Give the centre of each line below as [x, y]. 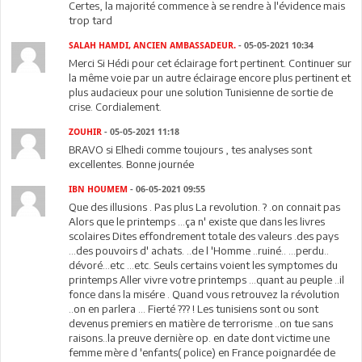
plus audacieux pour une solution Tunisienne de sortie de [201, 92]
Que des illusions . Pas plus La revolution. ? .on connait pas [205, 206]
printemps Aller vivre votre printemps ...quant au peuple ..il [207, 279]
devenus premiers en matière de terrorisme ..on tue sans [201, 323]
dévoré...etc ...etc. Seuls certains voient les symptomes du [204, 265]
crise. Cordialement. [116, 106]
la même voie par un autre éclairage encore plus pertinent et [210, 77]
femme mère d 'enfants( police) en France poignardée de [202, 352]
